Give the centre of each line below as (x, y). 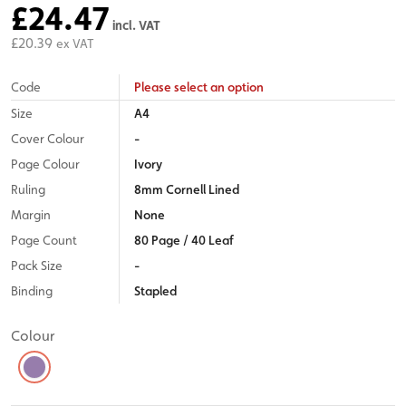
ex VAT (75, 43)
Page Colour (45, 164)
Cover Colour (48, 139)
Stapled (155, 291)
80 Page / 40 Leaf (184, 240)
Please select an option (199, 87)
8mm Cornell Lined (187, 189)
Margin (31, 215)
